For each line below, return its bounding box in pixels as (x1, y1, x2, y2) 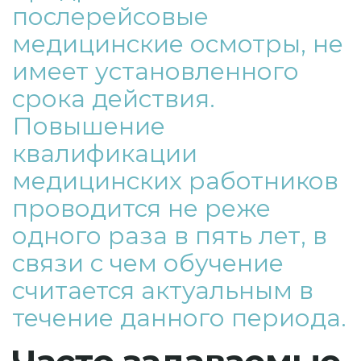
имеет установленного (12, 56, 299, 86)
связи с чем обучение (12, 248, 284, 278)
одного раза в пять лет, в (12, 221, 327, 251)
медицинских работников (12, 166, 338, 196)
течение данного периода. (12, 303, 346, 333)
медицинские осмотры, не (12, 29, 343, 59)
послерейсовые (12, 2, 209, 31)
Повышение (12, 111, 165, 141)
